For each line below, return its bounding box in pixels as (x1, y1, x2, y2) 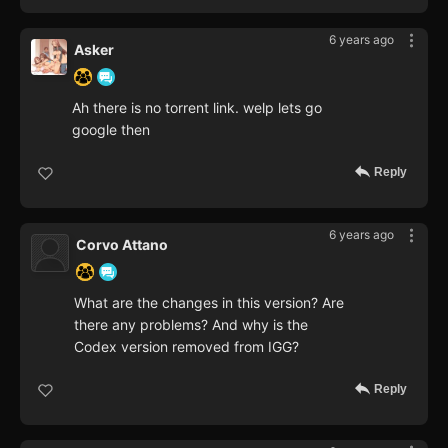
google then (72, 120, 150, 138)
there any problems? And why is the (74, 315, 308, 333)
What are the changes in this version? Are (74, 293, 344, 311)
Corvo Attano (76, 235, 168, 253)
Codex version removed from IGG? (74, 337, 299, 355)
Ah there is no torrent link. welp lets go (72, 98, 322, 116)
